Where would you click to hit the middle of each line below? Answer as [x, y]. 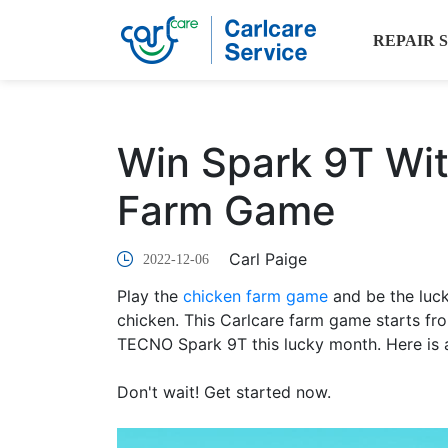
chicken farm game [255, 296]
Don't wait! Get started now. [224, 392]
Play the [150, 296]
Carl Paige [268, 259]
